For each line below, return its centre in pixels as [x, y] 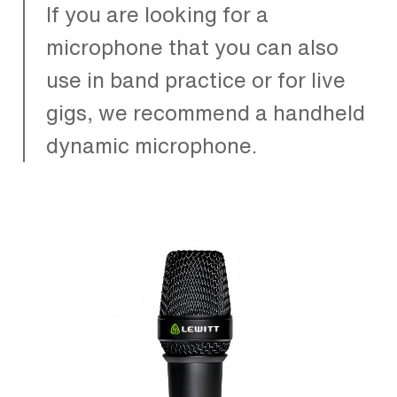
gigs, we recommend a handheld [206, 113]
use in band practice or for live [196, 80]
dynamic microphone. [152, 146]
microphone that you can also [192, 47]
